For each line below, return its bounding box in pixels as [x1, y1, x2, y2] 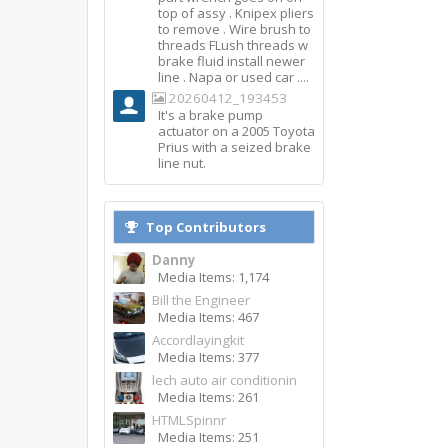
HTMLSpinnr [152, 411, 226, 429]
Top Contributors [146, 218, 266, 236]
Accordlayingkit [152, 331, 244, 349]
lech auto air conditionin [152, 371, 297, 389]
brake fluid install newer [158, 52, 305, 70]
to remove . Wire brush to [158, 20, 311, 38]
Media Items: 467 [158, 308, 259, 326]
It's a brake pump [158, 106, 263, 124]
